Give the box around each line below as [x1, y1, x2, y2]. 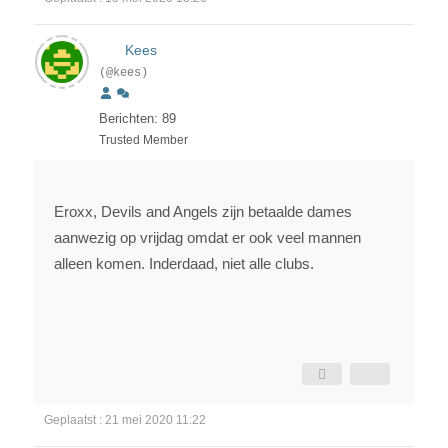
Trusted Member [99, 133, 188, 148]
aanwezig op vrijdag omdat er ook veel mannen [54, 229, 361, 247]
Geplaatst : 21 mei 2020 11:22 [44, 413, 206, 428]
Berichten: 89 [99, 111, 176, 127]
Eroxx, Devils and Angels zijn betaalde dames [54, 203, 352, 221]
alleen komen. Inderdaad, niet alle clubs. [54, 255, 314, 273]
